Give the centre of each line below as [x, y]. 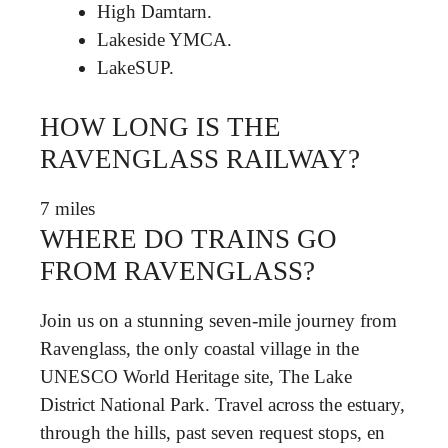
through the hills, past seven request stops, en [212, 432]
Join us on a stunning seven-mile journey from [218, 320]
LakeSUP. [135, 67]
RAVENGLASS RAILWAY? [200, 158]
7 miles [67, 208]
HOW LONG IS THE [160, 126]
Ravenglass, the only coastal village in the [199, 348]
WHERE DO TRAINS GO [188, 238]
